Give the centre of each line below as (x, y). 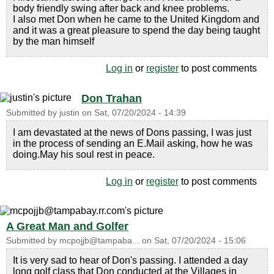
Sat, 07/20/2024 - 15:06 (200, 240)
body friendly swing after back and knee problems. (121, 8)
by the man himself (54, 41)
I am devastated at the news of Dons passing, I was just (132, 132)
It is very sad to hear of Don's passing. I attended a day (130, 260)
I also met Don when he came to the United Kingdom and (136, 19)
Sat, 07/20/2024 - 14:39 (140, 113)
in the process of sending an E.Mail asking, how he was (133, 143)
